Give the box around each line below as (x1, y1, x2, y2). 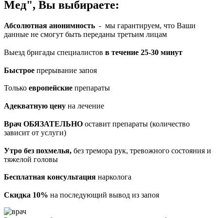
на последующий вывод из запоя (48, 191, 159, 199)
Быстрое (4, 66, 35, 74)
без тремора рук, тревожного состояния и (72, 146, 211, 155)
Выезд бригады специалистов (4, 48, 105, 56)
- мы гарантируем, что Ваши (99, 21, 196, 30)
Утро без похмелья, (4, 146, 72, 155)
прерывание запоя (35, 66, 97, 74)
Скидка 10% (4, 191, 48, 199)
